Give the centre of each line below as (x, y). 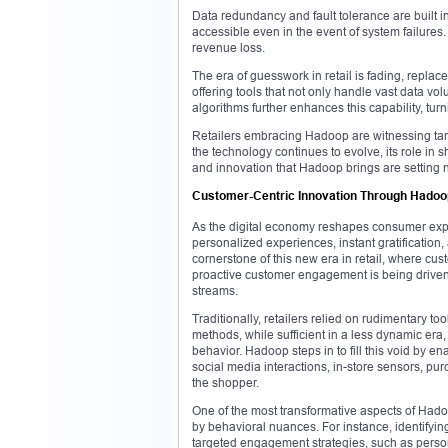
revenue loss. (228, 47)
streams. (215, 290)
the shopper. (225, 382)
